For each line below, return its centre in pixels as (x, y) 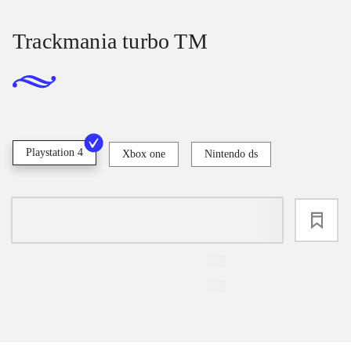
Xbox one (144, 154)
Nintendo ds (231, 154)
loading (147, 220)
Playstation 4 (54, 152)
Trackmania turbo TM (110, 42)
